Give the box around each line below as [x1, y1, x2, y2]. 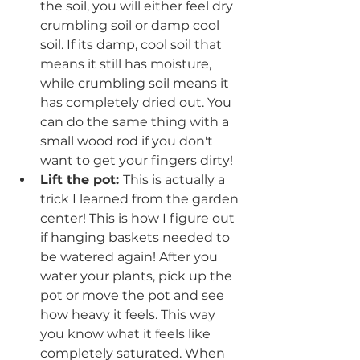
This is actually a [123, 171, 228, 187]
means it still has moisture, [40, 55, 215, 72]
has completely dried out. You [40, 94, 235, 110]
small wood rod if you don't [40, 133, 216, 149]
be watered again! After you [40, 248, 221, 264]
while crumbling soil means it [40, 75, 232, 91]
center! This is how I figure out [40, 210, 238, 226]
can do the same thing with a [40, 113, 232, 129]
